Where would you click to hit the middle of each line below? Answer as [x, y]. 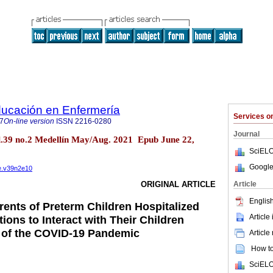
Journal [246, 134]
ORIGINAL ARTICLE [178, 185]
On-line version [29, 121]
